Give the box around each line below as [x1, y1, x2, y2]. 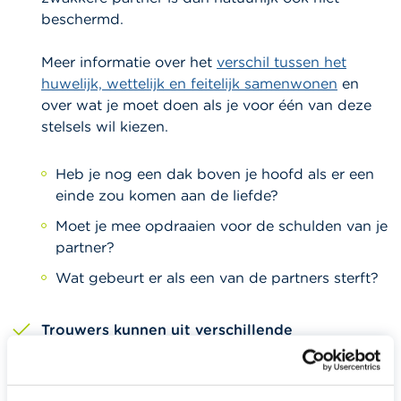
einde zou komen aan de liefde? [55, 186, 278, 205]
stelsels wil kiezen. [41, 117, 168, 136]
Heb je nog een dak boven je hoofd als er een [55, 165, 374, 183]
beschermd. [41, 10, 124, 29]
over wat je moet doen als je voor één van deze [41, 96, 371, 115]
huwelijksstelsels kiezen [41, 342, 216, 361]
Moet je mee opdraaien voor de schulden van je [55, 217, 388, 235]
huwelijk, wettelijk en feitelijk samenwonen [41, 74, 337, 93]
